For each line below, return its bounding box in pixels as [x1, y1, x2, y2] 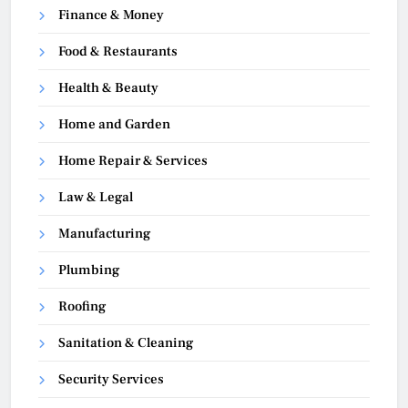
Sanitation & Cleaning [58, 333, 193, 352]
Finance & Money [58, 5, 164, 24]
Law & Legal [58, 188, 133, 206]
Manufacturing [58, 224, 150, 242]
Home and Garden [58, 115, 170, 133]
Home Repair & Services [58, 151, 208, 169]
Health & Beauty [58, 78, 158, 97]
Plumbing [58, 260, 119, 279]
